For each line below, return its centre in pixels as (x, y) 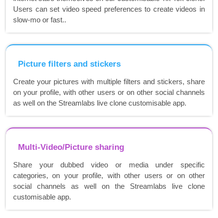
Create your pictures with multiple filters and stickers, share (109, 82)
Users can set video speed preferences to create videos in (109, 9)
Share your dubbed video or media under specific (109, 165)
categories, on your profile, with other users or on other (109, 176)
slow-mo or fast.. (40, 20)
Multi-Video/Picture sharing (71, 147)
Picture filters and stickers (69, 64)
